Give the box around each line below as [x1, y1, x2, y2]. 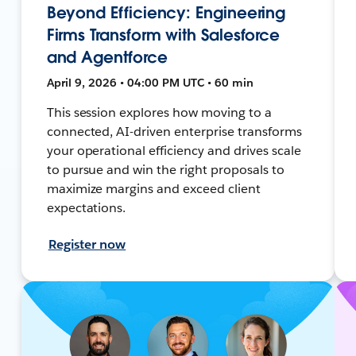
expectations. [46, 199, 126, 216]
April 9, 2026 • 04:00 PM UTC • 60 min [46, 75, 253, 90]
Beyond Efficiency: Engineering [46, 2, 286, 23]
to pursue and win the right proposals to [46, 161, 284, 178]
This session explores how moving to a [46, 103, 272, 121]
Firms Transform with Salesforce [46, 24, 281, 45]
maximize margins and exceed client [46, 180, 261, 197]
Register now [48, 235, 126, 253]
